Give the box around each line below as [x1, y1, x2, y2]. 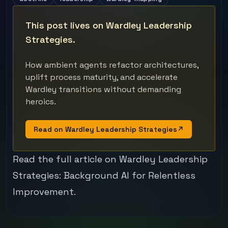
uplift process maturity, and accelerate [25, 72, 178, 82]
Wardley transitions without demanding [25, 84, 181, 95]
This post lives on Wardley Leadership [25, 19, 192, 31]
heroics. [25, 96, 56, 107]
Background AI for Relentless [64, 169, 195, 181]
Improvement [13, 186, 74, 197]
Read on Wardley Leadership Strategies [34, 125, 177, 134]
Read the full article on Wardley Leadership [13, 153, 208, 165]
